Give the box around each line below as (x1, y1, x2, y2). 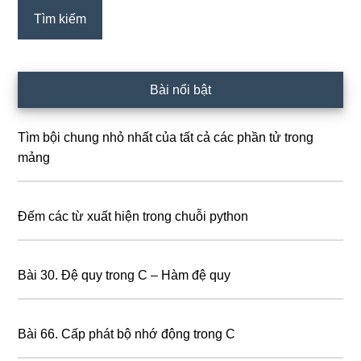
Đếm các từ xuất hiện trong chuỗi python (18, 210, 249, 223)
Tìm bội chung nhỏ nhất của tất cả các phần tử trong (18, 131, 314, 144)
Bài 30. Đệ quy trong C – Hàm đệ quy (18, 268, 231, 282)
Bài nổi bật (150, 83, 211, 97)
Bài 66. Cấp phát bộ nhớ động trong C (18, 327, 236, 341)
